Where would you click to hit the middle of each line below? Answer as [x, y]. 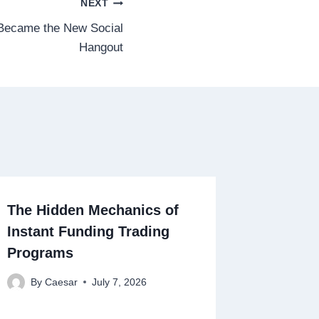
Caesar [61, 282]
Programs [41, 252]
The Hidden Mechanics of [93, 210]
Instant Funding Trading [89, 231]
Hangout [101, 47]
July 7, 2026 [119, 282]
